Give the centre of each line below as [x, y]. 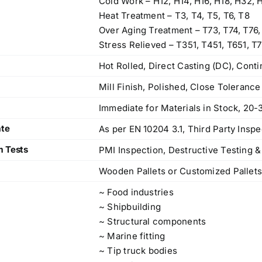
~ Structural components [153, 222]
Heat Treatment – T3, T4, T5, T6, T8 [174, 16]
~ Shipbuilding [130, 207]
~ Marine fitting [132, 236]
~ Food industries [136, 192]
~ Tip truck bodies [138, 251]
